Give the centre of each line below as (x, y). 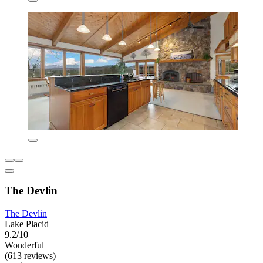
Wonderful (24, 245)
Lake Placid (27, 224)
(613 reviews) (30, 255)
